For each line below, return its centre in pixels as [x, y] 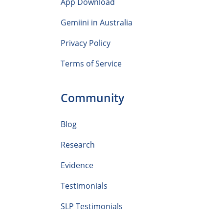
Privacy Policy [86, 43]
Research [78, 145]
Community [92, 98]
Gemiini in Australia [97, 22]
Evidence [77, 165]
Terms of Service [91, 64]
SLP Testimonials [92, 206]
